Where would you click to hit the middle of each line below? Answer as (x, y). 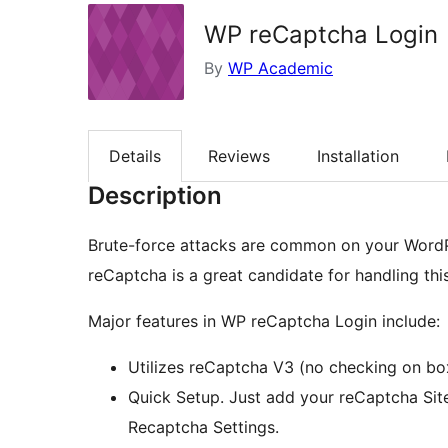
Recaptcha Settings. (203, 427)
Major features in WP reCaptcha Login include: (264, 321)
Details (135, 156)
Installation (358, 156)
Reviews (239, 156)
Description (155, 196)
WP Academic (280, 68)
